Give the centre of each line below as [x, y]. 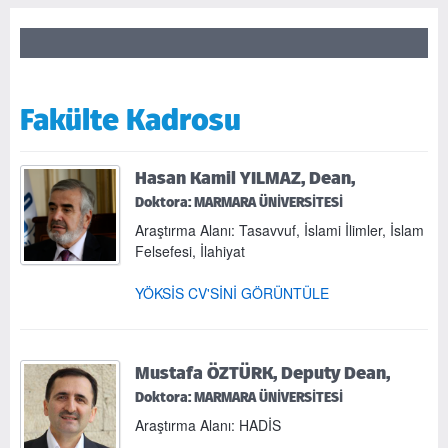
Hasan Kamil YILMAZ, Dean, [245, 177]
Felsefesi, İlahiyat [190, 250]
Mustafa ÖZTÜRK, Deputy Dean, [262, 372]
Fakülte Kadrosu [130, 119]
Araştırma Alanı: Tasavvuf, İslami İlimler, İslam [279, 229]
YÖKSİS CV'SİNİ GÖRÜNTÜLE [232, 292]
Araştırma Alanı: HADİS [208, 424]
